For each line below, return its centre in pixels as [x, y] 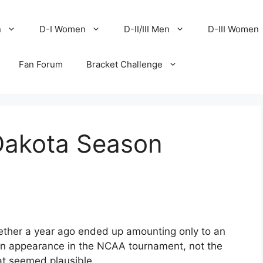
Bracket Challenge [125, 64]
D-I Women [63, 29]
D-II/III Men [147, 29]
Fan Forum [41, 64]
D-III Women [234, 29]
